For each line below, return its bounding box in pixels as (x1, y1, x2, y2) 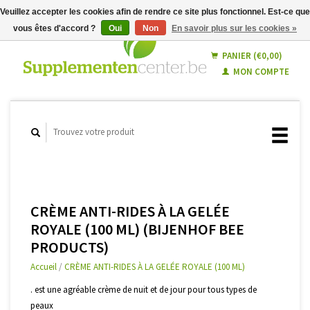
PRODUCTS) (30, 237, 109, 257)
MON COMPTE (231, 66, 289, 77)
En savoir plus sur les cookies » (172, 24, 297, 33)
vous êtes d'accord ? (13, 24, 98, 33)
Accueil (30, 261, 57, 273)
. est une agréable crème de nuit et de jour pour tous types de (30, 284, 257, 295)
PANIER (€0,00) (220, 50, 282, 62)
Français (238, 24, 269, 36)
